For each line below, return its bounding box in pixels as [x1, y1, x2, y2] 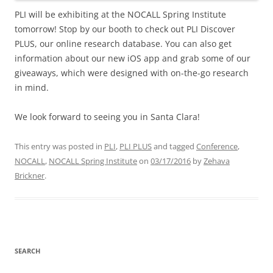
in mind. [15, 81, 49, 93]
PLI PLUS [119, 140, 152, 152]
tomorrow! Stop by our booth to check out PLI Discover [15, 23, 235, 35]
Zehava [204, 155, 230, 166]
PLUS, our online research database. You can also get [15, 37, 232, 49]
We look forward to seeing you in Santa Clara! [15, 110, 200, 122]
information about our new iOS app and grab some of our [15, 52, 250, 64]
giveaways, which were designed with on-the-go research [15, 66, 249, 79]
